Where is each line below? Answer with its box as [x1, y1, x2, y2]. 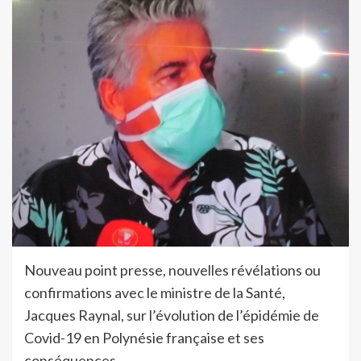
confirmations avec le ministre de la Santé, [24, 283, 285, 301]
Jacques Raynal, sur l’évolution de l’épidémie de [24, 305, 319, 324]
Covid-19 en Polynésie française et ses [24, 328, 264, 346]
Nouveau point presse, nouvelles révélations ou [24, 260, 321, 279]
